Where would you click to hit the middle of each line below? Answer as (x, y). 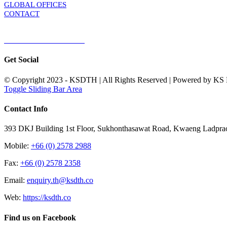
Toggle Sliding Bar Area (43, 89)
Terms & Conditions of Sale (44, 41)
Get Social (21, 60)
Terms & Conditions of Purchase (137, 41)
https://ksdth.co (47, 198)
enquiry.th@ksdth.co (60, 180)
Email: (15, 180)
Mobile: (17, 146)
